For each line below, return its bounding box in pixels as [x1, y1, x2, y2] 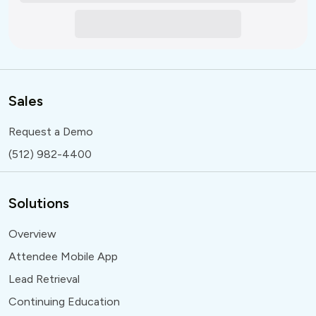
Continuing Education [8, 294, 120, 308]
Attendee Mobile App [8, 249, 118, 263]
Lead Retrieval [8, 272, 80, 286]
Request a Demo [8, 124, 93, 138]
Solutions [8, 194, 69, 212]
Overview [8, 226, 56, 241]
